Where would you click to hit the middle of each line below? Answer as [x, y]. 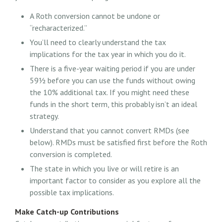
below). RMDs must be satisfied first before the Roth [118, 142]
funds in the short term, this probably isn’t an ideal [113, 104]
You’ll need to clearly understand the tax [98, 42]
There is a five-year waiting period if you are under [112, 69]
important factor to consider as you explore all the [115, 181]
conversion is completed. [71, 154]
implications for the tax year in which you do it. [108, 54]
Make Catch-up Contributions [67, 212]
